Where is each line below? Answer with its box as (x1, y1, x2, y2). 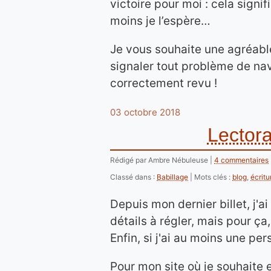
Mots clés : (194, 172, 232, 181)
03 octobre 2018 (110, 106, 180, 118)
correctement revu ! (110, 76, 217, 90)
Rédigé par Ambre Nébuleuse (110, 155, 210, 165)
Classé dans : (110, 172, 157, 181)
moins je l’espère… (110, 14, 211, 28)
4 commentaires (214, 155, 269, 165)
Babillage (157, 172, 188, 181)
